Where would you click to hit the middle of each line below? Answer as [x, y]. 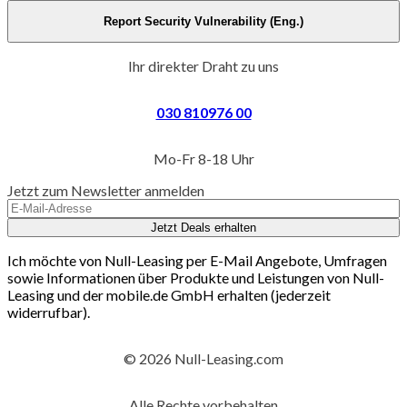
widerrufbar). [49, 313]
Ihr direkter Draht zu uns [203, 66]
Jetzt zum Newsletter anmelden [106, 191]
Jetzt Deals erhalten [203, 228]
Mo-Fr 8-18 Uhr [203, 159]
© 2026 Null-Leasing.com [203, 359]
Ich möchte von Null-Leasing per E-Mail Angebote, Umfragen [197, 261]
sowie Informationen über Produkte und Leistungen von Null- [196, 278]
